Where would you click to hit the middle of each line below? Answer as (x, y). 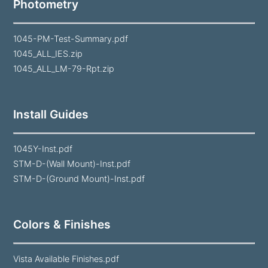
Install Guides (51, 115)
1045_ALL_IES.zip (48, 54)
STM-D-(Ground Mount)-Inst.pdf (79, 179)
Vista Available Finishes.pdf (66, 259)
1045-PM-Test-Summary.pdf (71, 39)
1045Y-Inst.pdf (43, 149)
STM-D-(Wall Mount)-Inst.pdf (72, 164)
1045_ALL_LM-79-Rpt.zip (64, 69)
